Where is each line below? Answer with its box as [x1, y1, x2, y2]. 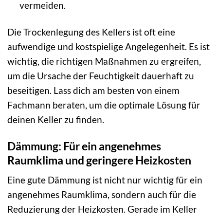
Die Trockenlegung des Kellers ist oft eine [7, 26, 175, 37]
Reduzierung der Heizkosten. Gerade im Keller [7, 203, 197, 215]
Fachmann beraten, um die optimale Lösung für [7, 99, 200, 110]
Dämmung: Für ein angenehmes [7, 139, 161, 153]
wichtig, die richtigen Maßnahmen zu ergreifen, [7, 55, 201, 67]
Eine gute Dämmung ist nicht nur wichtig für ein [7, 174, 202, 186]
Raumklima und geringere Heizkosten [7, 153, 191, 167]
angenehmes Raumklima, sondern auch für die [7, 189, 196, 200]
